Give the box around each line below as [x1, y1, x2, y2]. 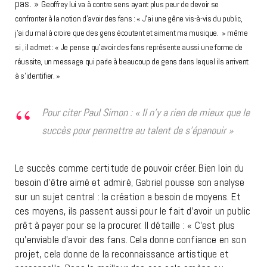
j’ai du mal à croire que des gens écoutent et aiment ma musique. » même [15, 27, 248, 38]
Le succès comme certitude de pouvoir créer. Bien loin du [15, 161, 244, 175]
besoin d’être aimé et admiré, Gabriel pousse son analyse [15, 175, 245, 189]
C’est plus [194, 218, 235, 232]
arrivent [223, 55, 249, 67]
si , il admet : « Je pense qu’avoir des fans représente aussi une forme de [15, 41, 243, 52]
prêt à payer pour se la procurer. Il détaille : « [15, 218, 195, 232]
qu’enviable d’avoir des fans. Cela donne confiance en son [15, 232, 246, 246]
